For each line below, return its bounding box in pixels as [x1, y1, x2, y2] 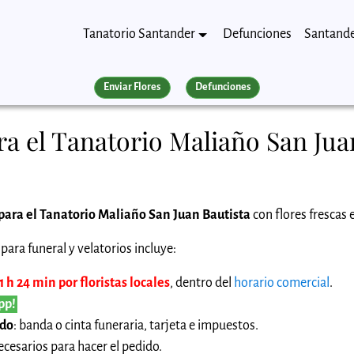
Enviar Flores [104, 81, 161, 93]
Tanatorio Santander [83, 27, 196, 42]
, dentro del [170, 275, 234, 290]
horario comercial [234, 275, 330, 290]
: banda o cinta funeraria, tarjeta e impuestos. [13, 318, 258, 333]
